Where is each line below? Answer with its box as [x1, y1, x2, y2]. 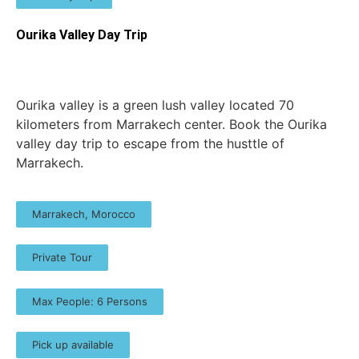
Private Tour [32, 251, 92, 264]
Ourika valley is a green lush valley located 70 [16, 96, 294, 113]
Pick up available [32, 338, 114, 352]
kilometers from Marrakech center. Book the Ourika [16, 115, 327, 132]
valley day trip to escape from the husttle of [16, 135, 284, 151]
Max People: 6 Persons [32, 294, 147, 308]
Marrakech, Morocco [32, 207, 135, 220]
